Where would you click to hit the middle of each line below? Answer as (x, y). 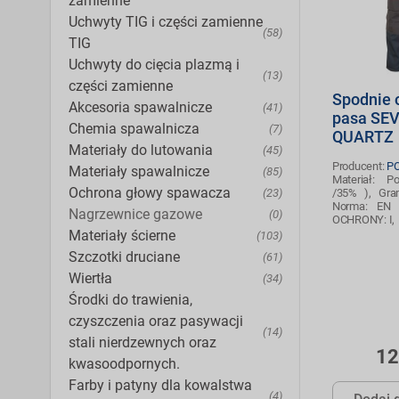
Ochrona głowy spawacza (150, 192)
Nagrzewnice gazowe (135, 214)
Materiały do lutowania (141, 150)
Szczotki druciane (124, 256)
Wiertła (90, 278)
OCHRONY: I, (364, 220)
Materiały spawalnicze (139, 171)
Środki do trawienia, (130, 299)
